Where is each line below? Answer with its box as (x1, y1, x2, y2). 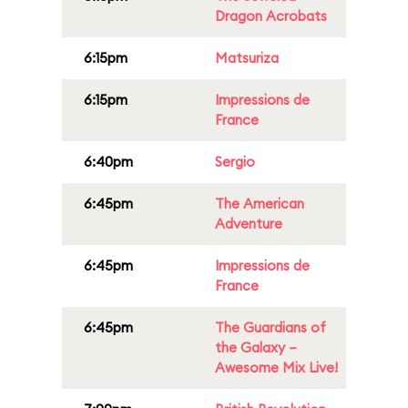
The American (215, 195, 304, 212)
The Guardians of (215, 319, 326, 336)
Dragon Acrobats (215, 7, 327, 25)
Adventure (215, 215, 282, 232)
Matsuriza (215, 49, 279, 66)
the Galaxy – (215, 339, 297, 356)
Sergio (215, 153, 255, 170)
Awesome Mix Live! (215, 359, 338, 376)
